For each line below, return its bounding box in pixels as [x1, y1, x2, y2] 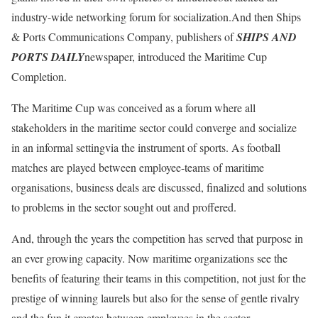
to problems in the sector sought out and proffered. [11, 199, 236, 214]
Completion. [11, 69, 67, 84]
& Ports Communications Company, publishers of [11, 29, 236, 44]
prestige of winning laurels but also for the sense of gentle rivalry [11, 290, 300, 305]
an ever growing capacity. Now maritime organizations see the [11, 251, 287, 265]
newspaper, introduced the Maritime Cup [84, 49, 267, 64]
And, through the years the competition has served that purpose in [11, 231, 303, 246]
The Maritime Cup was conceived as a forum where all [11, 100, 256, 115]
